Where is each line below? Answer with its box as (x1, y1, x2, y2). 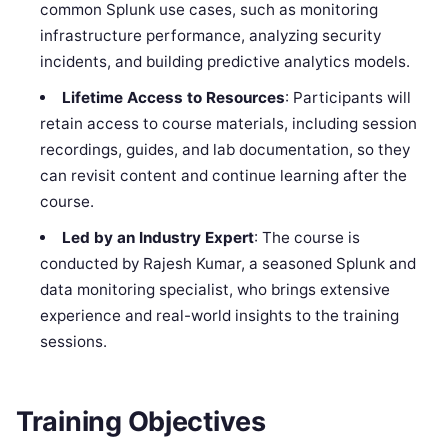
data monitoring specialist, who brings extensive (40, 280, 391, 300)
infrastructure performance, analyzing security (40, 26, 382, 46)
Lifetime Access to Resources (61, 88, 285, 108)
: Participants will (284, 88, 411, 108)
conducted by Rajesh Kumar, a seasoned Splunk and (40, 254, 417, 274)
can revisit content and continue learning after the (40, 166, 408, 186)
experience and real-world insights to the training (40, 306, 400, 326)
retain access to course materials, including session (40, 114, 418, 134)
